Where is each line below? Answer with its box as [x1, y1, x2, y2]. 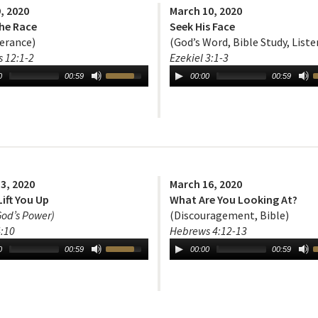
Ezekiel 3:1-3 [170, 50, 229, 65]
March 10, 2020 [170, 4, 242, 18]
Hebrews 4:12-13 [170, 224, 247, 238]
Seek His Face [170, 19, 235, 34]
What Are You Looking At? [170, 192, 297, 207]
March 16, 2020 [170, 177, 242, 192]
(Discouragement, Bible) [170, 208, 289, 223]
